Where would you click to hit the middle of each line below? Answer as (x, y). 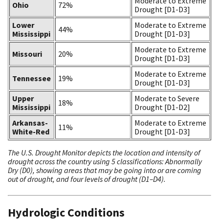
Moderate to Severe (167, 99)
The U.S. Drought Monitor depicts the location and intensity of (104, 153)
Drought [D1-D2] (162, 107)
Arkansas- (30, 123)
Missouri (27, 54)
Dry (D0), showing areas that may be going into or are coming (105, 170)
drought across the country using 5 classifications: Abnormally (105, 162)
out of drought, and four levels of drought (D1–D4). (88, 179)
